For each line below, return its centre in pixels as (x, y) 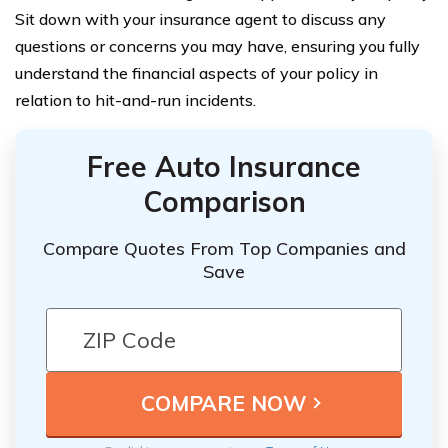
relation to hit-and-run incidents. (135, 99)
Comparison (224, 201)
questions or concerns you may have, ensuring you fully (217, 45)
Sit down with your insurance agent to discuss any (200, 18)
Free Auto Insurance (224, 166)
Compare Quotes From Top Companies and (224, 248)
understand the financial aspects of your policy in (196, 72)
